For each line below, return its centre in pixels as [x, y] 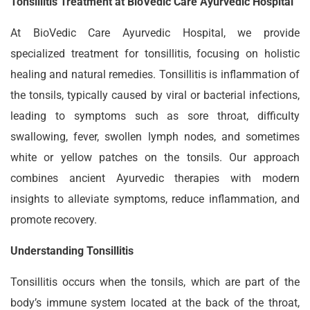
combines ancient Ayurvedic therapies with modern [155, 178]
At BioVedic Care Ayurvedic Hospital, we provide [155, 33]
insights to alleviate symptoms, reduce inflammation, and [155, 199]
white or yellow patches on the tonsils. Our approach [155, 157]
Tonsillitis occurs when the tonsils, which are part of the [155, 282]
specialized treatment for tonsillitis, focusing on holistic [155, 54]
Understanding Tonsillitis [72, 251]
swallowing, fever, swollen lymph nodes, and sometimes [155, 137]
